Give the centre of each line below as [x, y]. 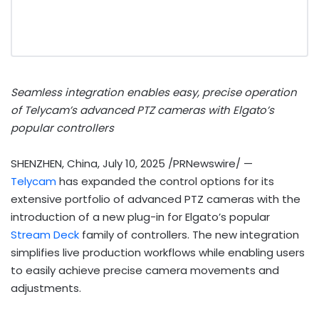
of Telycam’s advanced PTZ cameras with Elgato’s [142, 110]
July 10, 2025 [134, 164]
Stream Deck [45, 235]
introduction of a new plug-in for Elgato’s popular [140, 217]
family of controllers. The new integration [189, 235]
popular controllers [62, 128]
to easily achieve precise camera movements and [145, 271]
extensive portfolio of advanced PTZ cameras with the [156, 199]
